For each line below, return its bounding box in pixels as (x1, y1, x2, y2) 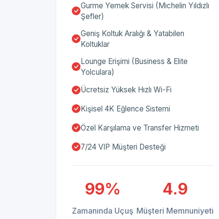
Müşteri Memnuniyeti (136, 205, 214, 216)
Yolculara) (81, 67, 114, 77)
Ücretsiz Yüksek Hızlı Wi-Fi (81, 85, 172, 95)
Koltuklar (81, 39, 109, 49)
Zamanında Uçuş (72, 205, 133, 216)
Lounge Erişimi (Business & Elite (81, 56, 188, 66)
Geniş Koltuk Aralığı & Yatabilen (81, 28, 184, 38)
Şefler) (81, 11, 104, 21)
